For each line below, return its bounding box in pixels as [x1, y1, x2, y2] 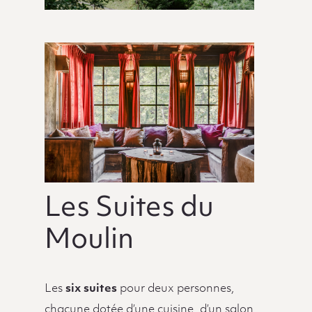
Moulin [44, 227, 134, 255]
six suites [65, 283, 117, 295]
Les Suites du [44, 195, 214, 223]
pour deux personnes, [116, 283, 235, 295]
